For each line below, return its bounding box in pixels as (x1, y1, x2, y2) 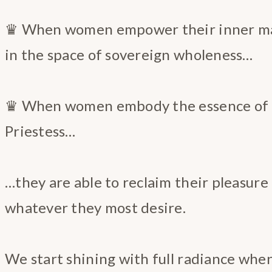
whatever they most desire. (5, 198, 186, 216)
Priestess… (5, 121, 76, 140)
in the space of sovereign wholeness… (5, 45, 253, 63)
